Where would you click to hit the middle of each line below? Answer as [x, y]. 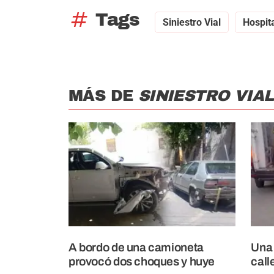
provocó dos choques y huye [142, 262]
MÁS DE [103, 95]
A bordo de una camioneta [136, 248]
